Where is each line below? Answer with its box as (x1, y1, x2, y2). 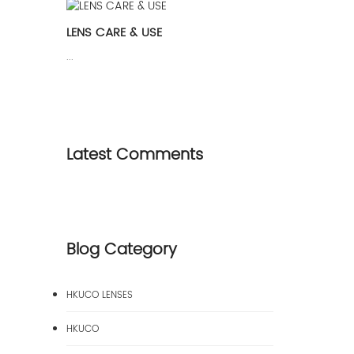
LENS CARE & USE (66, 23, 162, 43)
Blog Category (66, 237, 177, 263)
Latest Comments (66, 142, 203, 168)
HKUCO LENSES (66, 288, 133, 303)
